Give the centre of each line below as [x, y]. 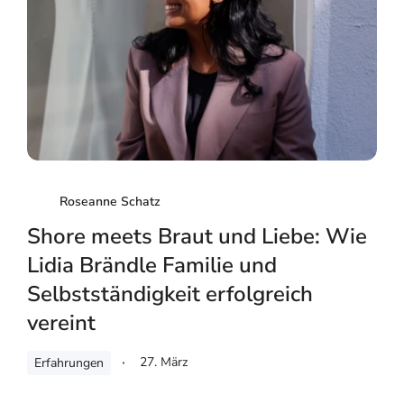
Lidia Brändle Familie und [152, 266]
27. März [164, 363]
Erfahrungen [69, 363]
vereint [61, 323]
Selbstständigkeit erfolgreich [170, 294]
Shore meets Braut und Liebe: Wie [197, 237]
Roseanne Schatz [110, 202]
